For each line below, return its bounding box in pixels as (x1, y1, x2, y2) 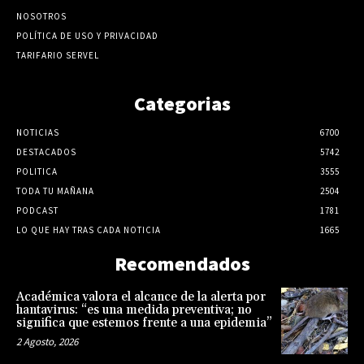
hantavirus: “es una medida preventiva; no (16, 302, 252, 318)
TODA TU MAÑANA (16, 185, 94, 197)
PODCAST (16, 205, 58, 217)
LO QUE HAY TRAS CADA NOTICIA (16, 224, 161, 236)
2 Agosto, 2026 (16, 335, 78, 349)
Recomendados (114, 251, 250, 277)
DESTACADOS (16, 146, 76, 158)
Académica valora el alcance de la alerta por (16, 289, 266, 305)
